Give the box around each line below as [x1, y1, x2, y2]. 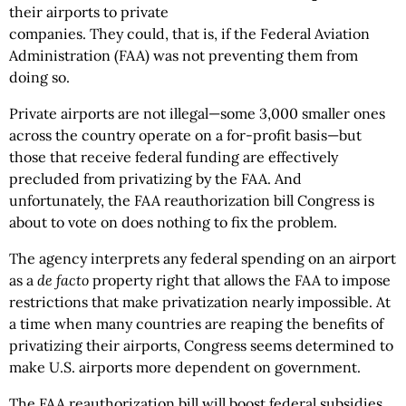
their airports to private [9, 3, 169, 21]
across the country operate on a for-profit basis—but [9, 126, 362, 144]
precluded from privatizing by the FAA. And [9, 169, 302, 188]
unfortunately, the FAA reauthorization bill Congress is [9, 191, 374, 209]
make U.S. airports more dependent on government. [9, 358, 361, 376]
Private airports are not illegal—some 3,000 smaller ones [9, 104, 385, 122]
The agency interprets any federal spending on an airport [9, 249, 396, 267]
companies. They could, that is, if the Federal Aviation [9, 24, 370, 43]
